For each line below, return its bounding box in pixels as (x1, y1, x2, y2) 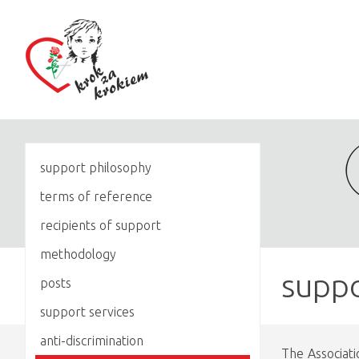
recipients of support (40, 217, 161, 232)
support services (40, 304, 135, 319)
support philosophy (40, 159, 151, 175)
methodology (40, 246, 116, 261)
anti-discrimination (40, 333, 143, 348)
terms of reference (40, 188, 152, 204)
